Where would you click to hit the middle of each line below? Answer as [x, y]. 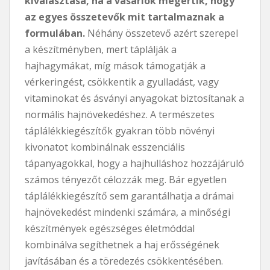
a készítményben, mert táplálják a [101, 49]
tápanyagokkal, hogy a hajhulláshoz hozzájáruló [134, 163]
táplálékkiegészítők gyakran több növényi [120, 130]
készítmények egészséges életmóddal [110, 228]
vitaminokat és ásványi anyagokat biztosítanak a [134, 98]
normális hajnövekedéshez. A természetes [120, 114]
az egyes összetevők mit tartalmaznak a [124, 17]
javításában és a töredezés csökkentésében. [124, 261]
